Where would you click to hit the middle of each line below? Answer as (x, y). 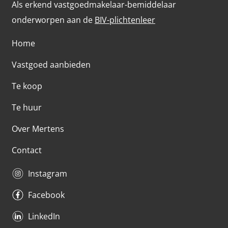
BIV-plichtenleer (125, 20)
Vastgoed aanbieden (51, 64)
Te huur (27, 107)
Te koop (27, 86)
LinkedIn (44, 216)
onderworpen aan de (53, 20)
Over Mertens (38, 129)
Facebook (46, 195)
